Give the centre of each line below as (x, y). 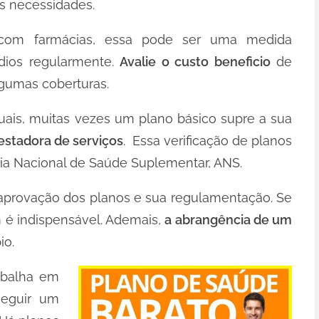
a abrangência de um (229, 220)
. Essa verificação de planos (208, 141)
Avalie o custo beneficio (195, 62)
